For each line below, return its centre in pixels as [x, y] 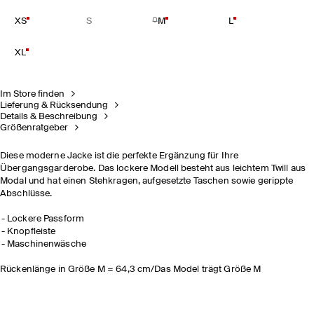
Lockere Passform [46, 219]
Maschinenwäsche [47, 244]
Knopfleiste [32, 232]
